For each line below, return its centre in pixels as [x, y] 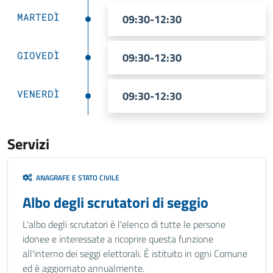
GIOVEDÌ [38, 55]
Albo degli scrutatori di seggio [115, 202]
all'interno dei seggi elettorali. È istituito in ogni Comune [135, 253]
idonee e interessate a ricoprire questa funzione [118, 239]
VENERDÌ [38, 94]
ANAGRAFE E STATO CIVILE [76, 178]
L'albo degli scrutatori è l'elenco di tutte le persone [124, 224]
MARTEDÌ [38, 17]
